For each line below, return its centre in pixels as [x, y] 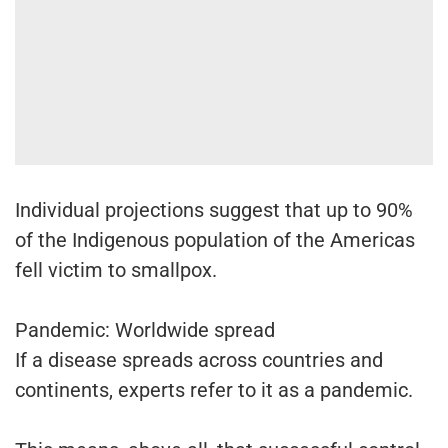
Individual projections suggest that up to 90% [214, 210]
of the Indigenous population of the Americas [215, 240]
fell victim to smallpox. [116, 270]
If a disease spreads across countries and [199, 360]
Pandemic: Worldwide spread [145, 330]
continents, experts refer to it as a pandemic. [214, 390]
